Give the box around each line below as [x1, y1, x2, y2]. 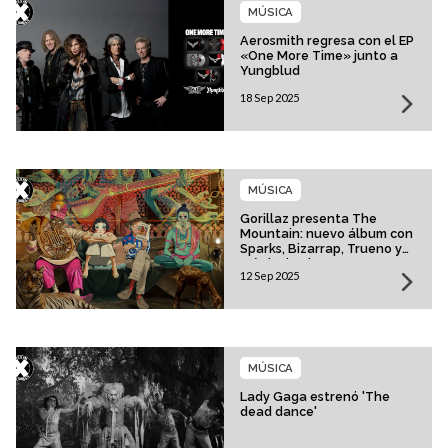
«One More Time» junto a [240, 48, 398, 64]
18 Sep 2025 [240, 91, 299, 105]
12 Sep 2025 [240, 269, 299, 283]
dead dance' [240, 404, 317, 420]
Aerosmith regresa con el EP [240, 33, 414, 49]
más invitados [240, 256, 325, 272]
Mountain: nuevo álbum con [240, 226, 413, 242]
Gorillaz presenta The [240, 211, 377, 227]
